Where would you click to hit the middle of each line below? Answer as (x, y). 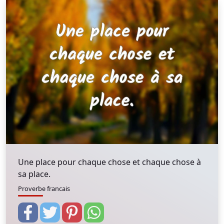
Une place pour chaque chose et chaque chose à (109, 162)
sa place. (34, 174)
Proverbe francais (44, 188)
